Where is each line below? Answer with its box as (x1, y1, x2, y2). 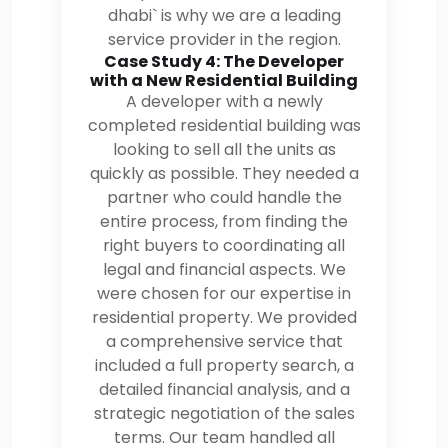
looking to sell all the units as (112, 137, 336, 161)
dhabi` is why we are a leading (107, 3, 341, 27)
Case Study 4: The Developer (104, 49, 344, 73)
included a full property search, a (94, 353, 354, 377)
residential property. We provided (91, 305, 357, 329)
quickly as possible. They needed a (89, 161, 359, 185)
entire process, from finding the (100, 209, 348, 233)
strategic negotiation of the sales (93, 401, 355, 425)
